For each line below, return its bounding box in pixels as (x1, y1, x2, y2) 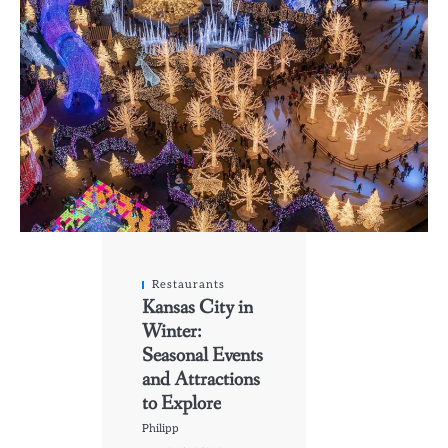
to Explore (142, 390, 221, 418)
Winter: (142, 318, 201, 346)
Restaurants (152, 278, 225, 292)
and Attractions (142, 366, 260, 394)
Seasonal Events (142, 342, 263, 370)
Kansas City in (142, 294, 253, 322)
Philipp (142, 422, 179, 436)
